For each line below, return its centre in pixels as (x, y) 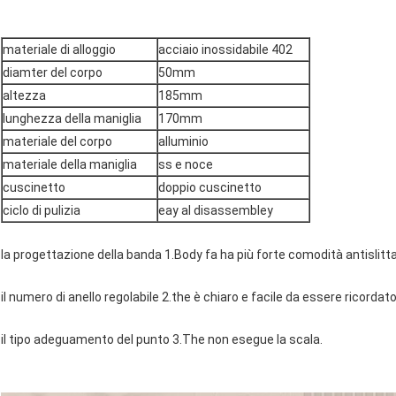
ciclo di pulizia (42, 211)
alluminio (183, 142)
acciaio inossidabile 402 (225, 50)
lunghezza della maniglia (72, 119)
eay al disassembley (216, 211)
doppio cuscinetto (210, 188)
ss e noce (186, 165)
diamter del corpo (53, 73)
